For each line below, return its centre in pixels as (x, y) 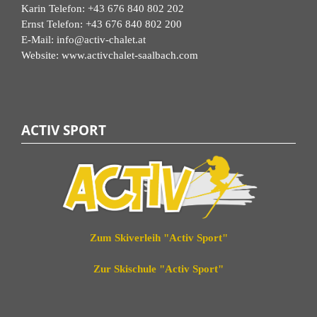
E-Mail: (39, 39)
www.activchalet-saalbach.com (130, 55)
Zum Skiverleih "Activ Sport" (158, 238)
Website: (41, 55)
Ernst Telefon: (53, 24)
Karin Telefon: (54, 8)
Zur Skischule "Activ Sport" (158, 269)
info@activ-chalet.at (101, 39)
